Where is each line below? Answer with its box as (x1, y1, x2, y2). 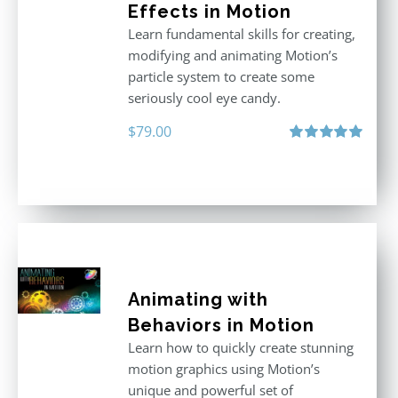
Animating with (127, 289, 268, 310)
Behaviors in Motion (127, 314, 314, 336)
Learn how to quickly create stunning (127, 338, 354, 356)
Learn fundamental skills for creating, (127, 25, 355, 43)
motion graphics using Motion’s (127, 360, 320, 378)
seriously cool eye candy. (127, 89, 281, 107)
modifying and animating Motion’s (127, 46, 338, 64)
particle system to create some (127, 68, 314, 85)
